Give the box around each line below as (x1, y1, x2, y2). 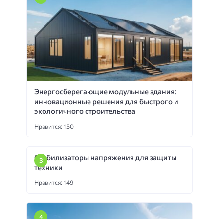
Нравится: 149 (34, 178, 73, 186)
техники (34, 162, 63, 172)
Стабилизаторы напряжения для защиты (34, 153, 176, 162)
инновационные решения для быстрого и (34, 96, 178, 106)
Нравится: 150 (34, 122, 74, 130)
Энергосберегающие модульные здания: (34, 87, 176, 96)
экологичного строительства (34, 106, 135, 115)
